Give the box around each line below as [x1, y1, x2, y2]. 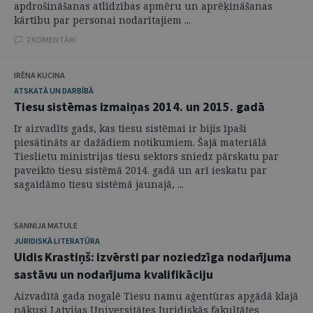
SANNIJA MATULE [14, 220, 78, 231]
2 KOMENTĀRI [26, 34, 76, 45]
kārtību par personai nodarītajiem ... [14, 13, 191, 27]
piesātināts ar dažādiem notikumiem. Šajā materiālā [14, 136, 267, 149]
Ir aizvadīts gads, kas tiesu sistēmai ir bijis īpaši [14, 122, 247, 135]
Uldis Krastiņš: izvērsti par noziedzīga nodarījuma [14, 249, 291, 265]
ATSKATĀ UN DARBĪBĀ [14, 85, 94, 96]
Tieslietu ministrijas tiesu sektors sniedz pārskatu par [14, 150, 279, 163]
